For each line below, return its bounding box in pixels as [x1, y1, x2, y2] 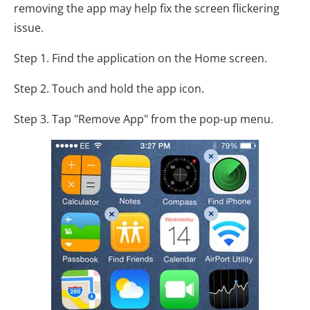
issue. [14, 20, 44, 36]
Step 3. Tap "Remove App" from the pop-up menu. [14, 111, 273, 127]
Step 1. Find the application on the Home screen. [14, 51, 267, 66]
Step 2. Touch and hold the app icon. [14, 81, 204, 97]
